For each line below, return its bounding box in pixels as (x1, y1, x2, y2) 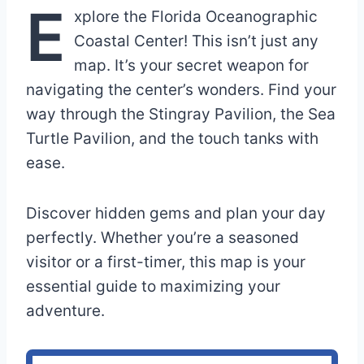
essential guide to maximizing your (26, 277, 280, 297)
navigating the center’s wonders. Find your (26, 80, 336, 100)
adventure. (26, 301, 105, 321)
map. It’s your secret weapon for (74, 56, 309, 76)
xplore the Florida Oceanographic (74, 7, 318, 27)
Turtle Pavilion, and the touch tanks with (26, 129, 318, 149)
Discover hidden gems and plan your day (26, 204, 326, 223)
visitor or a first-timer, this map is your (26, 253, 305, 272)
